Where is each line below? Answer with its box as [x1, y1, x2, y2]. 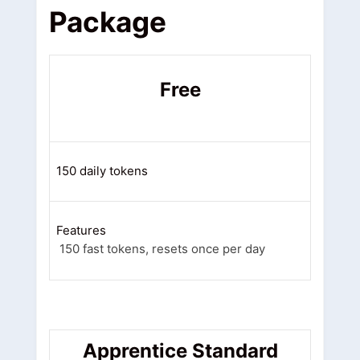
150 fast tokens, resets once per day [59, 240, 265, 256]
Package [49, 4, 166, 39]
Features [56, 222, 106, 238]
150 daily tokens [56, 162, 148, 178]
